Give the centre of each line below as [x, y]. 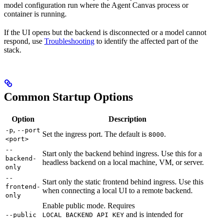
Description [127, 119]
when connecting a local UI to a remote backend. [118, 190]
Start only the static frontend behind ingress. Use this [123, 182]
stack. [13, 50]
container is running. [35, 14]
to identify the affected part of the [146, 41]
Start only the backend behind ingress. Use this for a [122, 153]
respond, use [24, 41]
